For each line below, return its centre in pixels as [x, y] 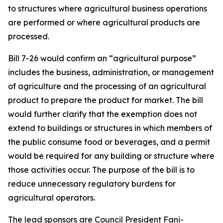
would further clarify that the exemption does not [103, 114]
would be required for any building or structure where [111, 156]
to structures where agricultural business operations [108, 8]
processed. [29, 36]
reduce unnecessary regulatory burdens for [92, 184]
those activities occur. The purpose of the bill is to [101, 170]
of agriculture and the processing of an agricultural [107, 86]
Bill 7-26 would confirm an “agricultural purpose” [102, 58]
